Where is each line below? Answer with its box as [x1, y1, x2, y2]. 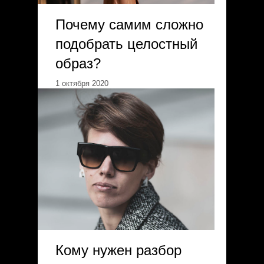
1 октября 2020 [55, 79, 108, 88]
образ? [55, 55, 101, 71]
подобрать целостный [55, 36, 197, 52]
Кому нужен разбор [55, 242, 181, 258]
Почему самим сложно [55, 16, 203, 32]
